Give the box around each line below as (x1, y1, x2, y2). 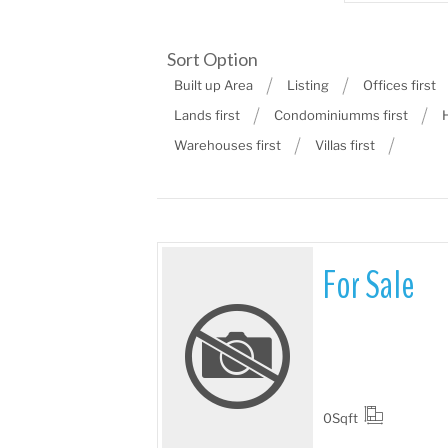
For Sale (322, 260, 415, 312)
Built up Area (173, 77, 253, 93)
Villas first (314, 137, 375, 153)
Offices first (362, 77, 436, 93)
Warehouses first (173, 137, 281, 153)
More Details (164, 330, 310, 383)
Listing (286, 77, 329, 93)
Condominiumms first (273, 107, 408, 123)
